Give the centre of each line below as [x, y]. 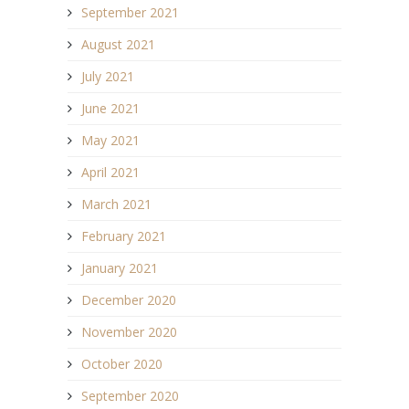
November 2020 [129, 332]
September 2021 [130, 13]
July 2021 [108, 77]
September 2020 [130, 396]
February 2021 [124, 236]
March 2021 [116, 204]
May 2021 [110, 141]
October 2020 [122, 364]
